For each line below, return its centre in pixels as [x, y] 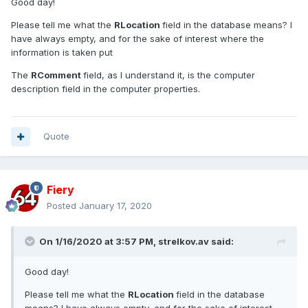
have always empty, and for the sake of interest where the [137, 39]
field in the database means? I [227, 25]
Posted [63, 206]
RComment [57, 75]
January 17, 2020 [115, 206]
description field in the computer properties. [106, 89]
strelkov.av [184, 242]
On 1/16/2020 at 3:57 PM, [99, 242]
